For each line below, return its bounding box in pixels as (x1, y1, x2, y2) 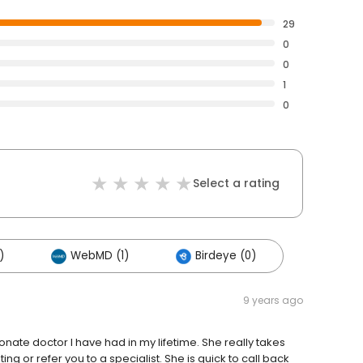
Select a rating (193, 175, 280, 192)
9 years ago (243, 293, 303, 308)
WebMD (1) (70, 248, 129, 264)
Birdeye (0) (195, 248, 256, 264)
